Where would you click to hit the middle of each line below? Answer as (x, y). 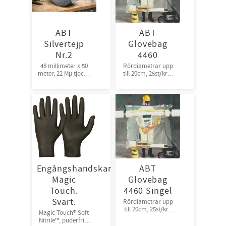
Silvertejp (64, 44)
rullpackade (148, 81)
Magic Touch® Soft (64, 213)
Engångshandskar (74, 169)
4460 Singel (148, 191)
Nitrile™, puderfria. (64, 220)
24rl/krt (64, 89)
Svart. (64, 202)
